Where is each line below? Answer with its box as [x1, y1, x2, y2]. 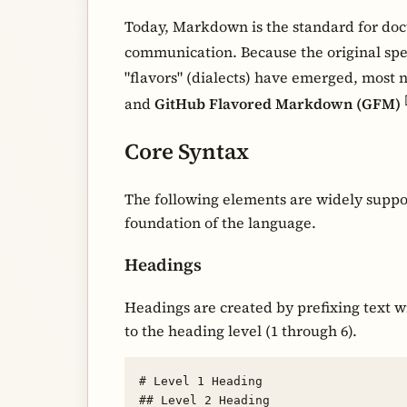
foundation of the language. [124, 212, 316, 233]
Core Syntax [124, 136, 249, 166]
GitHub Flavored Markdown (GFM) [154, 94, 401, 114]
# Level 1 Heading [139, 374, 263, 389]
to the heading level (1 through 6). [124, 321, 357, 342]
